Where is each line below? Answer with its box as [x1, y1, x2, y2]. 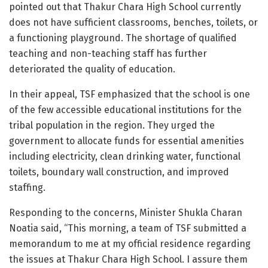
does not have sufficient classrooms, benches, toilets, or [9, 16, 258, 28]
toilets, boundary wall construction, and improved [9, 166, 229, 178]
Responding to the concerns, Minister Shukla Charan [9, 206, 242, 218]
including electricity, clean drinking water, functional [9, 150, 240, 162]
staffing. [9, 181, 45, 193]
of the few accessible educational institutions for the [9, 103, 242, 115]
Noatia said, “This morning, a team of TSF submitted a [9, 222, 246, 234]
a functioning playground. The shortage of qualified [9, 32, 237, 44]
